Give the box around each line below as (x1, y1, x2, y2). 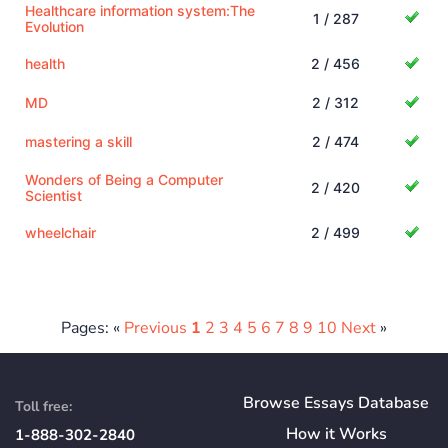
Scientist (25, 186, 82, 204)
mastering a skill (25, 132, 132, 150)
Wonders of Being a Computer (25, 170, 223, 188)
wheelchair (25, 223, 96, 241)
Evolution (25, 17, 84, 35)
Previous (124, 316, 187, 339)
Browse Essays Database (243, 391, 429, 414)
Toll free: (15, 396, 72, 416)
